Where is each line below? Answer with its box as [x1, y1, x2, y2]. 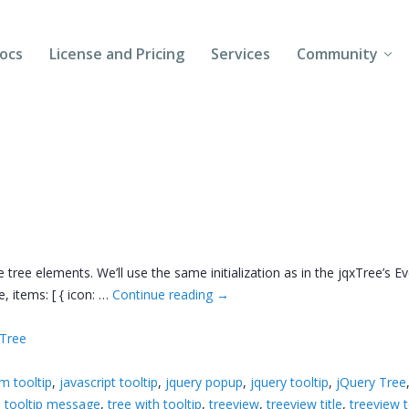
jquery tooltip [250, 372, 330, 391]
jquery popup [165, 372, 244, 391]
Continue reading [112, 285, 217, 303]
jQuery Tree [336, 372, 407, 391]
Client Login [299, 232, 383, 252]
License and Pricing [49, 44, 185, 64]
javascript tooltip [59, 372, 159, 391]
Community [297, 44, 379, 64]
